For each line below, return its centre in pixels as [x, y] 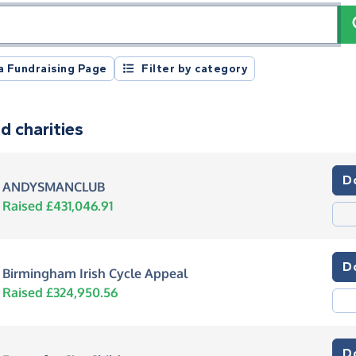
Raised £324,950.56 [60, 292]
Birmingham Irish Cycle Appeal [95, 273]
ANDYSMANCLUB [53, 186]
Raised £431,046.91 [57, 205]
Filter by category [195, 69]
